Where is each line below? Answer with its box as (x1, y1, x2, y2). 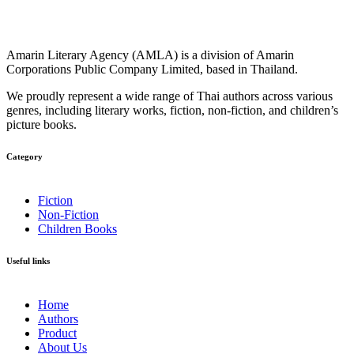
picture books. (6, 117, 77, 131)
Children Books (38, 221, 117, 235)
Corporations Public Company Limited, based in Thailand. (6, 62, 298, 76)
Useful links (6, 255, 50, 265)
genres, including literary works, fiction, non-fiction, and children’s (6, 103, 338, 117)
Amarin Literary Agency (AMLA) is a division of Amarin (6, 47, 294, 62)
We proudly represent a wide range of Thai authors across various (6, 88, 333, 103)
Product (38, 326, 77, 340)
